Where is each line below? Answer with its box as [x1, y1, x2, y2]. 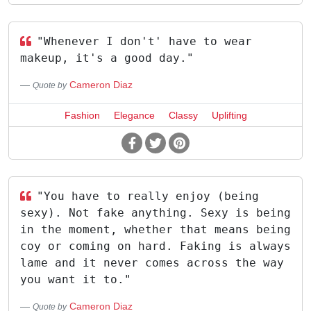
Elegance [113, 110, 155, 121]
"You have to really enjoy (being [37, 190, 259, 203]
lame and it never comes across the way [20, 256, 284, 269]
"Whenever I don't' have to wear [37, 35, 252, 48]
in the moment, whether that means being [20, 223, 291, 236]
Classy [168, 110, 198, 121]
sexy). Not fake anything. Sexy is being [20, 206, 291, 219]
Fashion [64, 110, 100, 121]
